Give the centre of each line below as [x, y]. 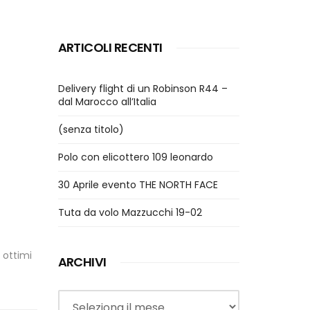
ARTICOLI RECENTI [110, 47]
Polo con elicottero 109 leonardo [135, 157]
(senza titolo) [91, 129]
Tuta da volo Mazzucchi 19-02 [130, 212]
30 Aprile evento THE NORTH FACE [138, 185]
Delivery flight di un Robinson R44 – [143, 89]
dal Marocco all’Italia [107, 102]
